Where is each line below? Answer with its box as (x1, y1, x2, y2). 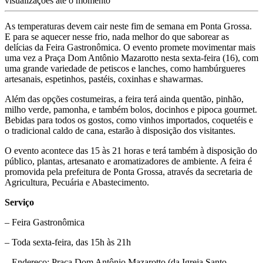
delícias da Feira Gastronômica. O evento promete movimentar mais (5, 42, 255, 52)
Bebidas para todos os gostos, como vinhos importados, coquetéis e (5, 114, 253, 125)
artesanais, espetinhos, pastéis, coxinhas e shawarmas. (5, 73, 203, 84)
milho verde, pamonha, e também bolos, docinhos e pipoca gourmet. (5, 104, 257, 114)
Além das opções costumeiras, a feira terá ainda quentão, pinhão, (5, 93, 244, 104)
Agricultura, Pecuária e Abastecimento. (5, 177, 149, 187)
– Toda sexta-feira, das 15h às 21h (5, 237, 131, 247)
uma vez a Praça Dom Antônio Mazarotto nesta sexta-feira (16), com (5, 52, 258, 63)
